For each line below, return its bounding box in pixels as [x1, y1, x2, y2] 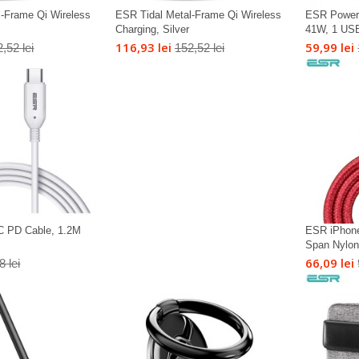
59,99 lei [305, 38, 355, 55]
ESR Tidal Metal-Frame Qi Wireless [115, 8, 281, 21]
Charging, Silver [115, 22, 189, 35]
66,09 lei [305, 255, 355, 272]
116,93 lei [115, 38, 171, 55]
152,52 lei [174, 40, 224, 54]
